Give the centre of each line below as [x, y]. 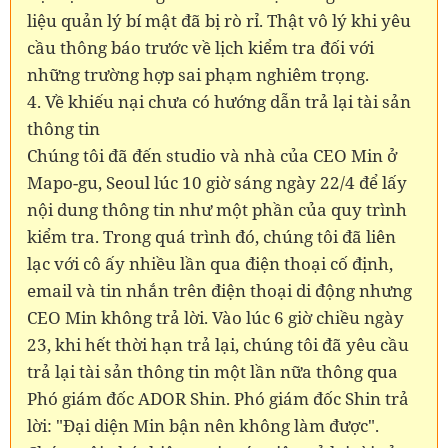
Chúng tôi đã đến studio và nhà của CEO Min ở [212, 155]
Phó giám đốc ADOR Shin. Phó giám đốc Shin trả [218, 398]
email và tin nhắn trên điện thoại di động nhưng [219, 290]
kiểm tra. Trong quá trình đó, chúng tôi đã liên [211, 236]
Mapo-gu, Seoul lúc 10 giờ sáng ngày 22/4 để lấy [217, 182]
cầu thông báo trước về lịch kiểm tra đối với [200, 47]
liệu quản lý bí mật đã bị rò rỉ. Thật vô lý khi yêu [219, 20]
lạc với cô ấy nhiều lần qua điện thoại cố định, [210, 263]
